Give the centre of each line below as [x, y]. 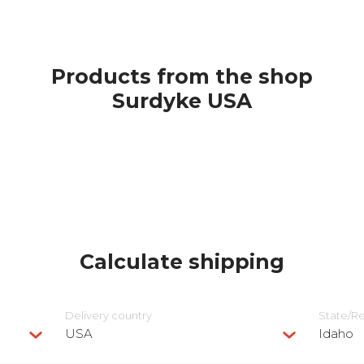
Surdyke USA [182, 101]
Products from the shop [182, 76]
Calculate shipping [182, 262]
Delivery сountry [108, 315]
